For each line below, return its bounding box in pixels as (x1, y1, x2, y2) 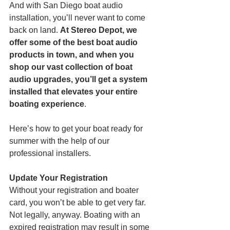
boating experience (9, 99, 84, 108)
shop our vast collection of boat (9, 62, 135, 71)
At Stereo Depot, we (60, 25, 139, 34)
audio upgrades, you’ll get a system (9, 74, 149, 84)
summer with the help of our (9, 136, 111, 145)
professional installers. (9, 148, 91, 158)
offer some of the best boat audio (9, 37, 140, 47)
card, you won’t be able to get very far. (9, 198, 148, 207)
